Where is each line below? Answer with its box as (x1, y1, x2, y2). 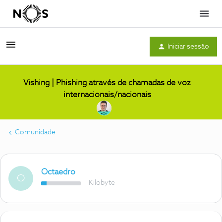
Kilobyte (89, 179, 115, 186)
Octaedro (41, 168, 75, 176)
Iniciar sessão (167, 43, 209, 50)
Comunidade (15, 129, 55, 136)
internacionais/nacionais (63, 91, 151, 99)
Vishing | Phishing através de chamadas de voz (23, 79, 191, 87)
